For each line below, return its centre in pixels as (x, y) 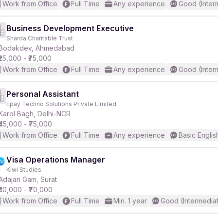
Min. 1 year (130, 201)
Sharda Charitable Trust (40, 38)
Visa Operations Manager (56, 160)
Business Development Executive (70, 28)
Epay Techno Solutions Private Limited (61, 104)
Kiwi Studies (24, 170)
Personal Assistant (43, 94)
